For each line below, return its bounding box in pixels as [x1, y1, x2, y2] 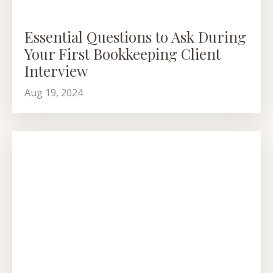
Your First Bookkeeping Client [24, 44, 221, 64]
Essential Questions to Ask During [24, 27, 246, 47]
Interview [24, 61, 88, 81]
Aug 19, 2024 [24, 86, 83, 100]
